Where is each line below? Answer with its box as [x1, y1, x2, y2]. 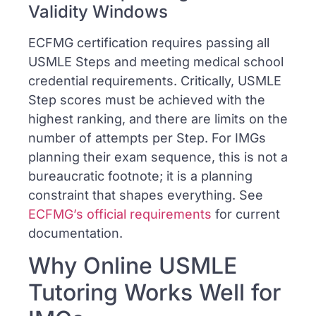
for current [212, 206, 280, 221]
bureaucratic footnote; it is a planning [28, 168, 253, 183]
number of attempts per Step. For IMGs [28, 130, 266, 145]
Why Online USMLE [28, 252, 237, 280]
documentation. [28, 225, 123, 241]
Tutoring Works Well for [28, 279, 281, 307]
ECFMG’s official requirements [28, 206, 212, 221]
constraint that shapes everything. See [28, 187, 263, 202]
